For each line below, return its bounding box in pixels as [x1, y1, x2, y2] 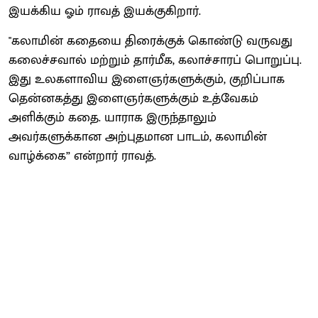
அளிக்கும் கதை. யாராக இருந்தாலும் [9, 106, 216, 128]
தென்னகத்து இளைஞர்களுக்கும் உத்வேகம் [9, 87, 258, 109]
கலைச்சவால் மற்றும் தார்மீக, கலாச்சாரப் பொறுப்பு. [9, 49, 302, 71]
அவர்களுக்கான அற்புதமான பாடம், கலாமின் [9, 126, 267, 148]
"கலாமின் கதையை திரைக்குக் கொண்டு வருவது [9, 30, 292, 52]
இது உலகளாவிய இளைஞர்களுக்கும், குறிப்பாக [9, 68, 285, 90]
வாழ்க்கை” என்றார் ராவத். [9, 145, 156, 167]
